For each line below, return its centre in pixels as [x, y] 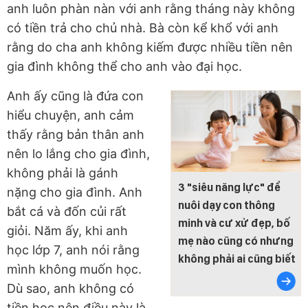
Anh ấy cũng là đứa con [75, 96]
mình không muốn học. [74, 269]
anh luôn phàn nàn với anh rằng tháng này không [151, 9]
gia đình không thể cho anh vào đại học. [124, 67]
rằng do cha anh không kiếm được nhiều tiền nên [150, 47]
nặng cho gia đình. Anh [75, 192]
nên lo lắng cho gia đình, [78, 154]
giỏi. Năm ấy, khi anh [67, 231]
